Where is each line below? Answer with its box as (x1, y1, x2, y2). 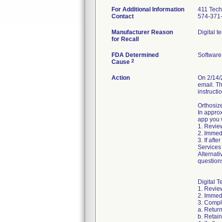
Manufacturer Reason (111, 29, 173, 36)
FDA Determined (111, 52, 159, 58)
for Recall (111, 36, 139, 43)
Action (111, 74, 130, 81)
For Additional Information (111, 6, 184, 13)
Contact (111, 13, 134, 20)
